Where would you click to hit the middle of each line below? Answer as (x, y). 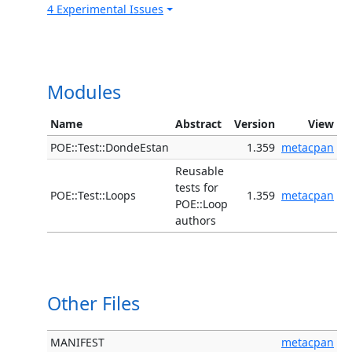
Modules (84, 92)
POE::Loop (202, 204)
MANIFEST (77, 343)
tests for (197, 188)
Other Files (93, 304)
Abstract (198, 124)
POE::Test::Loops (93, 196)
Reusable (200, 171)
